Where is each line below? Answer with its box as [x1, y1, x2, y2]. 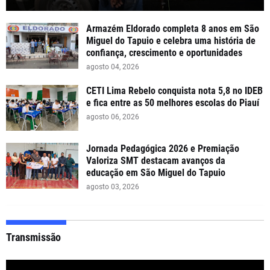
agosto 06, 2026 [86, 112, 139, 121]
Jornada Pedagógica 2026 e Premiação [86, 142, 239, 154]
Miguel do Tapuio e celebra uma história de [86, 34, 256, 46]
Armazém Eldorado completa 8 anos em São [86, 22, 259, 34]
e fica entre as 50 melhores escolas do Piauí [86, 96, 259, 108]
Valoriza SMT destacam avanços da [86, 154, 225, 166]
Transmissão [6, 230, 61, 243]
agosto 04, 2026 [86, 62, 139, 71]
